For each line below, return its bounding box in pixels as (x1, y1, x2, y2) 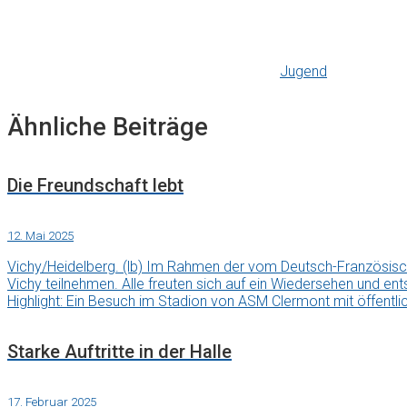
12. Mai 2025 (7, 229, 74, 243)
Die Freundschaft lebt (7, 174, 184, 196)
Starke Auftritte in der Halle (7, 340, 232, 362)
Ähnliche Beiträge (7, 112, 208, 142)
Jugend (280, 62, 327, 80)
